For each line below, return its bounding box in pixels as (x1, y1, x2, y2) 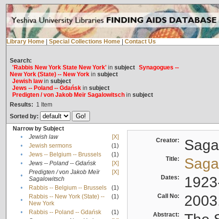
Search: (9, 57, 32, 65)
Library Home (6, 38, 44, 45)
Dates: (160, 174, 182, 181)
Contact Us (124, 38, 156, 45)
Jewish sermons (28, 142, 72, 150)
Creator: (155, 137, 182, 144)
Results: (9, 101, 33, 109)
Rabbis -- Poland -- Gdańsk (28, 209, 101, 216)
